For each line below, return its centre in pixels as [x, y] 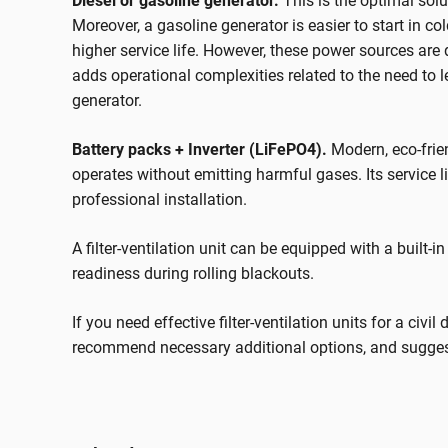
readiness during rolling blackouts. [193, 273]
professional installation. [159, 199]
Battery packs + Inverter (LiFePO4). [199, 149]
